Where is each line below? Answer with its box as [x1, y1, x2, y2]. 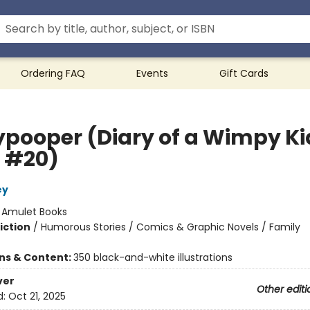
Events [136, 66, 168, 80]
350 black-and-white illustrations [73, 250, 232, 264]
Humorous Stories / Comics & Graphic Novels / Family [40, 220, 300, 234]
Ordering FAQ [21, 66, 85, 80]
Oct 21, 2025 [8, 289, 66, 304]
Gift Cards [219, 66, 268, 80]
